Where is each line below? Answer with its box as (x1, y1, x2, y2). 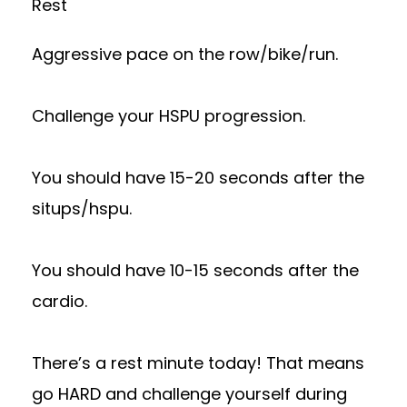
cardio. (32, 290, 87, 313)
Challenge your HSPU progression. (32, 104, 305, 127)
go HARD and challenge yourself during (32, 382, 347, 405)
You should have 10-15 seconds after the (32, 259, 359, 282)
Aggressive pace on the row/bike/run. (32, 43, 338, 65)
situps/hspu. (32, 197, 132, 220)
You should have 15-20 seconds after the (32, 166, 364, 189)
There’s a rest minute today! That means (32, 352, 364, 374)
